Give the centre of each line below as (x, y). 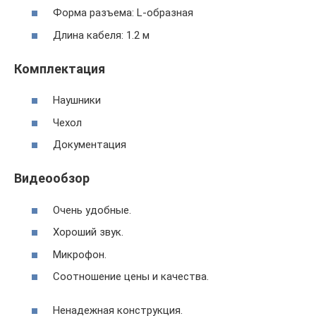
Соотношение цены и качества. (131, 276)
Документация (90, 145)
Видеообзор (52, 178)
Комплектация (60, 68)
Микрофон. (80, 254)
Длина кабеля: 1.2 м (101, 35)
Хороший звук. (88, 232)
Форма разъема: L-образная (123, 13)
